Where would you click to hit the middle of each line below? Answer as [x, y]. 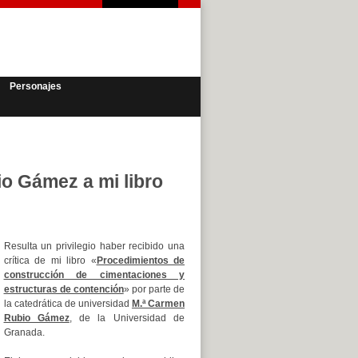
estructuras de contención [64, 289]
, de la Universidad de [127, 318]
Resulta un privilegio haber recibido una [94, 246]
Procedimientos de [140, 261]
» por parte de [154, 289]
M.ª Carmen [158, 304]
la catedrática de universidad [68, 304]
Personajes [36, 86]
